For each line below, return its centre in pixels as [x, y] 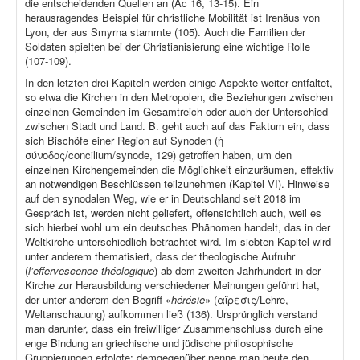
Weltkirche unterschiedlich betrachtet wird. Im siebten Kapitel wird [178, 242]
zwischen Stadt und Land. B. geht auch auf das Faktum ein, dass [178, 126]
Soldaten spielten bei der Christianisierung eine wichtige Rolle [168, 47]
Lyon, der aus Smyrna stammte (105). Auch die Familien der [165, 32]
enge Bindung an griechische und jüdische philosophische [159, 343]
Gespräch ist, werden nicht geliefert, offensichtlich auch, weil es [173, 213]
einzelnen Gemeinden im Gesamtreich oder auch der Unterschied [176, 112]
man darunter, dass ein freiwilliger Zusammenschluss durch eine [174, 329]
